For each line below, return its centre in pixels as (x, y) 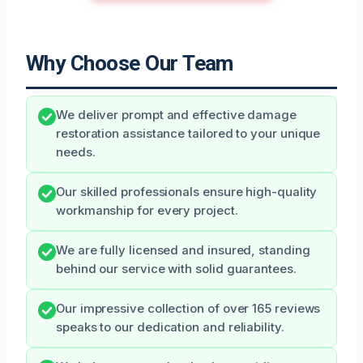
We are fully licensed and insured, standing (183, 251)
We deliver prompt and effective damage (176, 115)
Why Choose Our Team (130, 64)
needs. (76, 153)
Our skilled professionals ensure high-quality (187, 192)
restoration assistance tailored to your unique (188, 134)
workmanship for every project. (147, 211)
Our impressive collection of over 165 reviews (188, 309)
